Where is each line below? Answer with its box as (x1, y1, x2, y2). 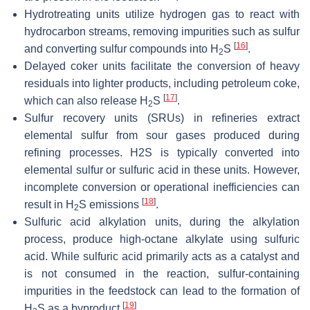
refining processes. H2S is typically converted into (24, 147, 300, 159)
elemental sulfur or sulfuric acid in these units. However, (24, 164, 300, 176)
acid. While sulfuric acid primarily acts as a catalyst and (24, 250, 300, 263)
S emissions (79, 199, 142, 211)
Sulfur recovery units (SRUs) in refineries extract (24, 112, 300, 125)
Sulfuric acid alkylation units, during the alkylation (24, 216, 300, 228)
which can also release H (24, 95, 148, 107)
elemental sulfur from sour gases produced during (24, 129, 300, 142)
